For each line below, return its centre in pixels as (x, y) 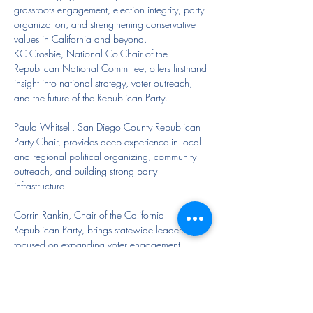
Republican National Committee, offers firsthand (112, 68)
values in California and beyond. (80, 38)
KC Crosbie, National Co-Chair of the (92, 53)
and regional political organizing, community (107, 156)
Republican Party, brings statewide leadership (107, 229)
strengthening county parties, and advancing (105, 259)
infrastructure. (41, 185)
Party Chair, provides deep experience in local (109, 141)
